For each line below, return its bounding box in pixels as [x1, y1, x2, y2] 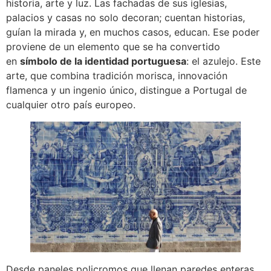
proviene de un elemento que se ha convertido [6, 41, 220, 53]
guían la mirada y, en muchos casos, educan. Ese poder [6, 26, 260, 39]
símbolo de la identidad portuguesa [20, 55, 186, 68]
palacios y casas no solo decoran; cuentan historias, [6, 11, 245, 24]
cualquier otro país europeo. [6, 99, 135, 111]
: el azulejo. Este [186, 55, 261, 68]
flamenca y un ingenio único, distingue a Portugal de [6, 84, 247, 97]
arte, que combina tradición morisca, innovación [6, 70, 227, 82]
